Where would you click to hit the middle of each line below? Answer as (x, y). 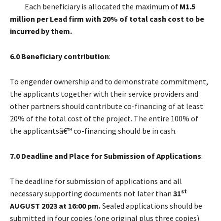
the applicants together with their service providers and (104, 93)
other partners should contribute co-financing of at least (107, 106)
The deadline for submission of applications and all (96, 181)
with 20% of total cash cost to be (145, 18)
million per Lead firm (47, 18)
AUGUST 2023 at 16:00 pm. (55, 205)
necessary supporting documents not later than (92, 193)
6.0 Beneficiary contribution (59, 56)
